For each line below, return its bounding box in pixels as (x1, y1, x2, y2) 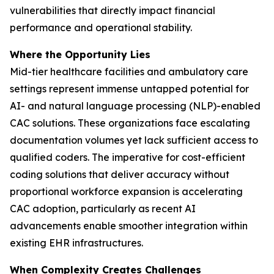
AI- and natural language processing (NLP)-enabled (10, 100, 261, 112)
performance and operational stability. (10, 21, 192, 34)
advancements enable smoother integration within (10, 220, 248, 232)
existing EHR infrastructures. (10, 237, 143, 249)
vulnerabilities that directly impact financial (10, 4, 215, 17)
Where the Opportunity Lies (10, 48, 150, 61)
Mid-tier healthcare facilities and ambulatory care (10, 65, 248, 78)
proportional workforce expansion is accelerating (10, 185, 243, 198)
